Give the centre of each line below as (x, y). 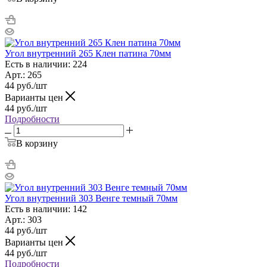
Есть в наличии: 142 (46, 209)
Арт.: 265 (23, 74)
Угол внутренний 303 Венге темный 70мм (91, 198)
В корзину (37, 143)
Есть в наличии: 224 (46, 64)
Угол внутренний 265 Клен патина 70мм (88, 53)
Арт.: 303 (23, 219)
